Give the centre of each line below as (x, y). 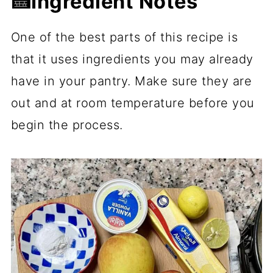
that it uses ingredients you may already (132, 59)
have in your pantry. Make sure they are (131, 81)
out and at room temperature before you (133, 103)
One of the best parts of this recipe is (124, 37)
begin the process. (67, 125)
